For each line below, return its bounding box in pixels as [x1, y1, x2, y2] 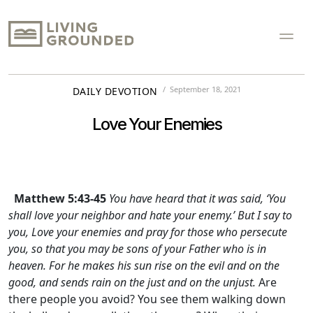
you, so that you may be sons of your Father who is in [8, 241, 266, 256]
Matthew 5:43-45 [14, 191, 106, 206]
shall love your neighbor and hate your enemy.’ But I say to [8, 208, 292, 223]
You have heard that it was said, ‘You [109, 191, 286, 206]
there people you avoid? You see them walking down [8, 291, 286, 307]
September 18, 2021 [169, 84, 241, 94]
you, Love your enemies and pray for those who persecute [8, 224, 287, 240]
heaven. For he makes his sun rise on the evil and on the [8, 258, 279, 273]
